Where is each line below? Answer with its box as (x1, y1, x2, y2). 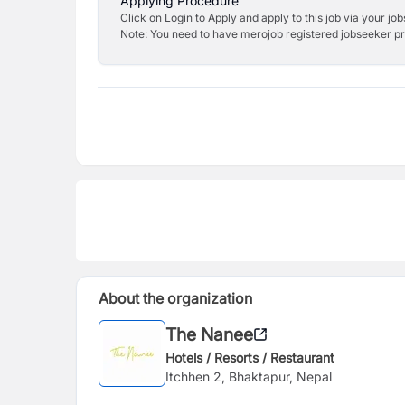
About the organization (99, 289, 252, 307)
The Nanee (165, 323, 253, 345)
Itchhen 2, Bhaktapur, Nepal (165, 368, 332, 384)
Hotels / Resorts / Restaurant (165, 349, 334, 365)
